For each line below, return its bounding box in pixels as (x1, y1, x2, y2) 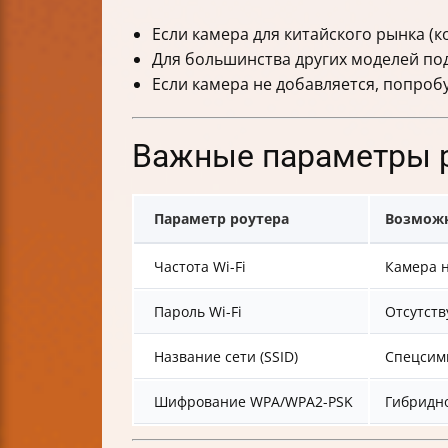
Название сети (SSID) (154, 347, 298, 367)
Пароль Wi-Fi (154, 302, 242, 322)
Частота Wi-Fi (154, 257, 246, 277)
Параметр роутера (154, 209, 289, 229)
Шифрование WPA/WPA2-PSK (154, 392, 353, 412)
